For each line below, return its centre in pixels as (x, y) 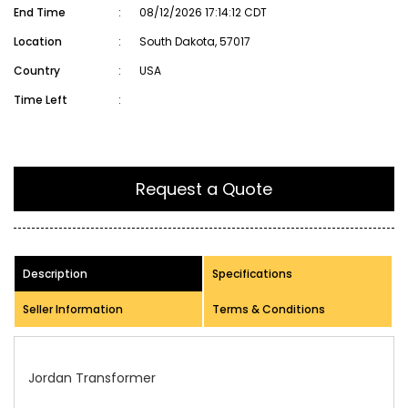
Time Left (41, 100)
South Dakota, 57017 (195, 41)
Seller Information (73, 309)
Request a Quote (204, 189)
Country (37, 71)
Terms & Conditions (269, 309)
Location (38, 41)
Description (55, 274)
